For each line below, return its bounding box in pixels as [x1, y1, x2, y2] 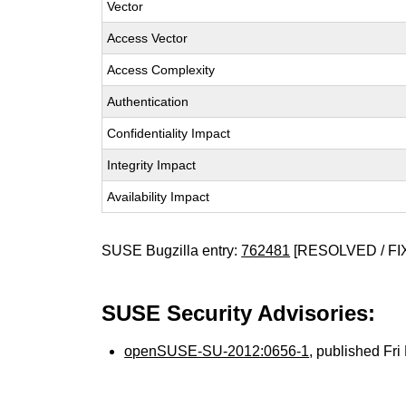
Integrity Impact [107, 158, 197, 172]
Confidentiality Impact [107, 126, 231, 140]
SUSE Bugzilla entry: [101, 243, 242, 258]
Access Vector [107, 31, 188, 45]
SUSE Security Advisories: [101, 301, 376, 325]
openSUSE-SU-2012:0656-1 [124, 343, 310, 359]
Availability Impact [107, 189, 210, 204]
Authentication [107, 94, 189, 109]
